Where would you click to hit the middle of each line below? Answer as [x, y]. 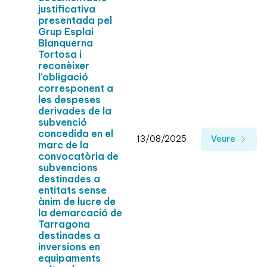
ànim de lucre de [77, 202]
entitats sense [72, 190]
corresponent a [76, 89]
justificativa [67, 9]
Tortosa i [60, 55]
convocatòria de [78, 156]
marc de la [63, 145]
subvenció [63, 122]
